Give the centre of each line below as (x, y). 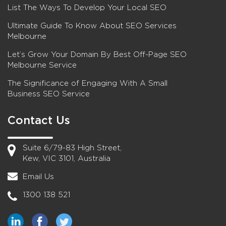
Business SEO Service (49, 94)
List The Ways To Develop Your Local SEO (87, 8)
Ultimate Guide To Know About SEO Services (92, 26)
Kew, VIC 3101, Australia (67, 158)
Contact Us (39, 120)
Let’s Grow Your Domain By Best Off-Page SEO (97, 54)
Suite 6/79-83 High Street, (72, 148)
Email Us (38, 177)
